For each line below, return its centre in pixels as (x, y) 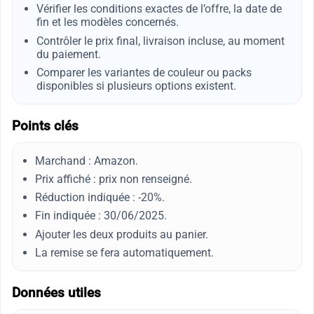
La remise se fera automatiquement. (124, 252)
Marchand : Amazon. (87, 161)
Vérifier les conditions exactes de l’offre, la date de (159, 9)
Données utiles (56, 293)
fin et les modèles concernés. (107, 22)
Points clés (45, 126)
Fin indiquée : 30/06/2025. (101, 216)
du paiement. (68, 54)
